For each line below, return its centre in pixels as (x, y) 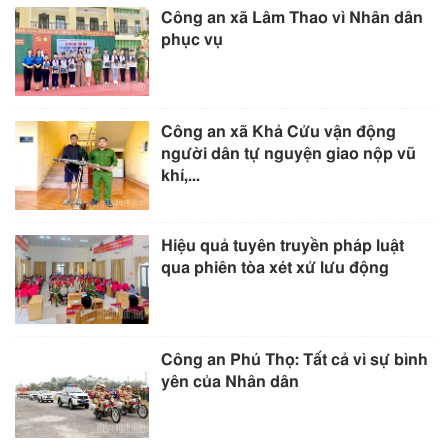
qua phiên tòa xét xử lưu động (275, 268)
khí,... (181, 176)
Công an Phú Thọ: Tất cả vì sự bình (295, 360)
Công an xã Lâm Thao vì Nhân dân (292, 17)
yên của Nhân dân (230, 382)
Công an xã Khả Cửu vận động (279, 132)
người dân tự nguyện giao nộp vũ (289, 154)
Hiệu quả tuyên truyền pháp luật (283, 246)
